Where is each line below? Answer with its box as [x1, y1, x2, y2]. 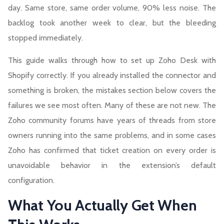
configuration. [8, 175, 54, 185]
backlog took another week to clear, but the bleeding [8, 18, 216, 28]
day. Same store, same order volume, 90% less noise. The [8, 3, 216, 13]
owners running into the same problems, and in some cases [8, 130, 216, 140]
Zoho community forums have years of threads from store [8, 115, 216, 125]
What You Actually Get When [8, 196, 197, 215]
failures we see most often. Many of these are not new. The [8, 100, 216, 110]
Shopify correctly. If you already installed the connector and [8, 70, 216, 80]
